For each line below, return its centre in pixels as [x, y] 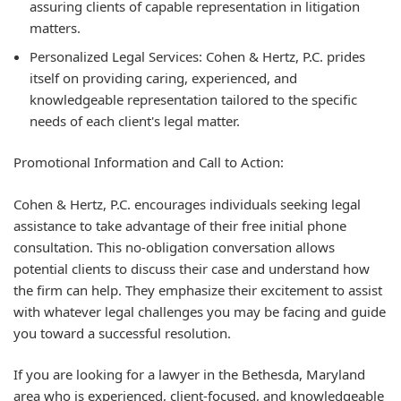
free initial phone [294, 225]
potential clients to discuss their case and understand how [192, 268]
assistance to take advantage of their [128, 225]
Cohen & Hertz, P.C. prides [284, 56]
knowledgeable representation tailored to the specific [193, 99]
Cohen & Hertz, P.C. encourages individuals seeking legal [187, 204]
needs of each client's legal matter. [135, 120]
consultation [51, 247]
